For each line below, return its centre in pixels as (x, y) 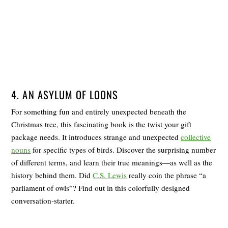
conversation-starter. (43, 201)
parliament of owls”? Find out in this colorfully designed (101, 188)
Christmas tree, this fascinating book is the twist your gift (102, 124)
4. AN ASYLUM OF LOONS (65, 95)
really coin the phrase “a (167, 175)
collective (196, 137)
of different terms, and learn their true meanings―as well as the (112, 163)
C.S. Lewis (110, 175)
